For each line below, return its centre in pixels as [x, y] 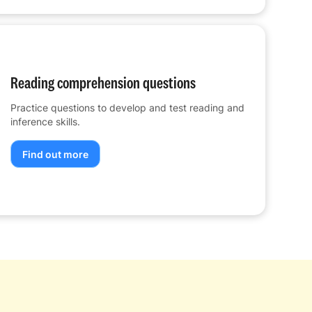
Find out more [55, 154]
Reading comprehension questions [103, 83]
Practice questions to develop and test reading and [127, 108]
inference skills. [45, 122]
